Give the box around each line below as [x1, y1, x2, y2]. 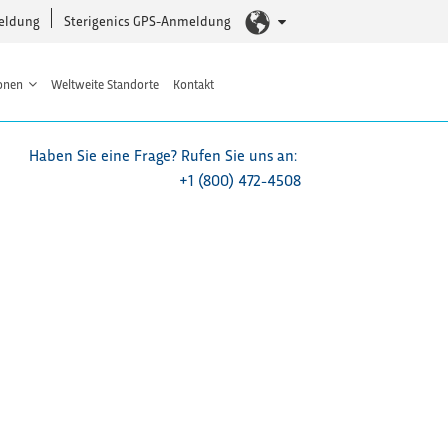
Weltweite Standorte [50, 74, 159, 92]
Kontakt [172, 74, 214, 92]
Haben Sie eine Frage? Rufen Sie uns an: [29, 144, 301, 166]
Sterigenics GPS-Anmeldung [64, 11, 231, 30]
